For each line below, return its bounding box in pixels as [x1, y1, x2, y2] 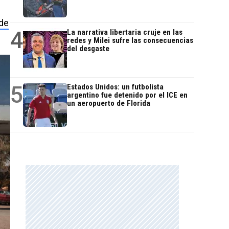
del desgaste [67, 44, 109, 54]
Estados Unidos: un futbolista [67, 82, 164, 92]
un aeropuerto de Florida [67, 99, 150, 108]
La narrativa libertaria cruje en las [67, 28, 182, 37]
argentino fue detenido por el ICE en [67, 90, 188, 100]
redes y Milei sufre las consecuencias [67, 36, 193, 45]
